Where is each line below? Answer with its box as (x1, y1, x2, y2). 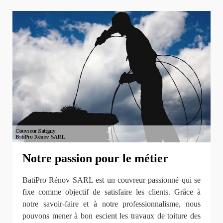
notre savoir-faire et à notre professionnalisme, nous (22, 199, 201, 208)
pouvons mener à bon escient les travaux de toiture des (22, 211, 201, 220)
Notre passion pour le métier (22, 151, 168, 165)
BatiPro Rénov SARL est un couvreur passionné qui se (22, 175, 201, 184)
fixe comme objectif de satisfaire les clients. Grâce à (22, 187, 201, 196)
